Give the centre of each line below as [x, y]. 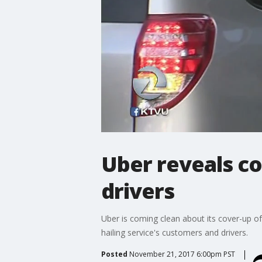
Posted [114, 254]
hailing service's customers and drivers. [174, 232]
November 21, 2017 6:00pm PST [182, 254]
